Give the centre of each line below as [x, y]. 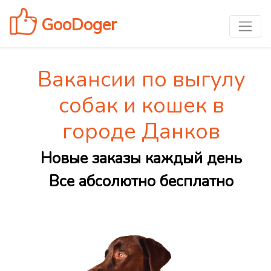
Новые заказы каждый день [141, 159]
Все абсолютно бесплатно [141, 182]
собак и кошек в [141, 106]
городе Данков [141, 132]
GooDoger [77, 24]
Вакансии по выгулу [141, 80]
